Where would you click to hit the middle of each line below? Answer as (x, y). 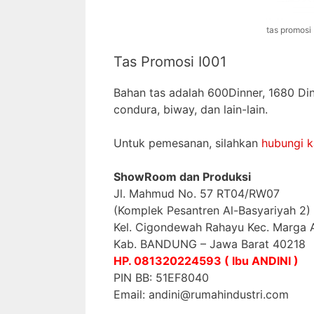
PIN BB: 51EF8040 (161, 278)
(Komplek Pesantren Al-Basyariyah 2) (212, 211)
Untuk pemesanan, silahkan (187, 143)
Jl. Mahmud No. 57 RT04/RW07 (197, 194)
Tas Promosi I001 (170, 62)
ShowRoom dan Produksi (182, 177)
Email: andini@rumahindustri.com (201, 295)
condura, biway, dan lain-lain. (191, 110)
